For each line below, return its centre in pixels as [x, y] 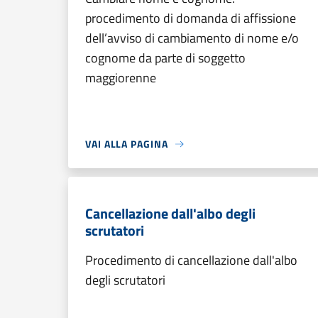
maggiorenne [121, 78]
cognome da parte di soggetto [165, 58]
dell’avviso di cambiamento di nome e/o [192, 38]
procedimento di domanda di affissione [191, 18]
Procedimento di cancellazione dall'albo [191, 260]
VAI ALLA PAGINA [127, 144]
